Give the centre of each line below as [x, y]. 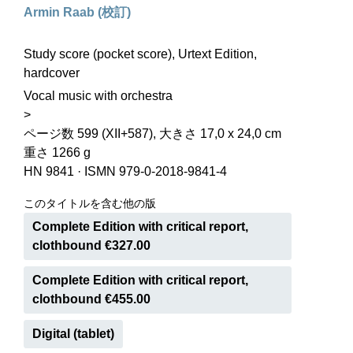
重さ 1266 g [57, 152]
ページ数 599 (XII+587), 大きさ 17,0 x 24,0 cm [152, 134]
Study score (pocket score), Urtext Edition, [140, 54]
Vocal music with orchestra [98, 96]
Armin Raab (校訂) [77, 12]
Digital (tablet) [73, 334]
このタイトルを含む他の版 [90, 203]
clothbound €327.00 [91, 245]
